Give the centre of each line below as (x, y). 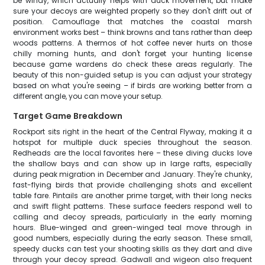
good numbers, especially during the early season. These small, (132, 238)
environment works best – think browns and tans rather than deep (132, 32)
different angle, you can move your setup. (88, 96)
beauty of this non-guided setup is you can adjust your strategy (132, 75)
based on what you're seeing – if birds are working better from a (132, 85)
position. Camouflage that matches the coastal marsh (132, 22)
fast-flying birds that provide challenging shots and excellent (132, 185)
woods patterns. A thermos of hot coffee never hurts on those (132, 43)
